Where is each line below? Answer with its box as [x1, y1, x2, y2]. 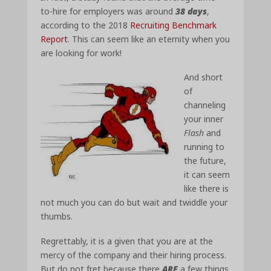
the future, [184, 155, 227, 167]
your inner [184, 113, 224, 125]
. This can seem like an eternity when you [68, 33, 230, 45]
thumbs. [41, 211, 73, 223]
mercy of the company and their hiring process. [41, 249, 227, 261]
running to [184, 141, 225, 153]
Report [41, 33, 68, 45]
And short [184, 71, 223, 83]
